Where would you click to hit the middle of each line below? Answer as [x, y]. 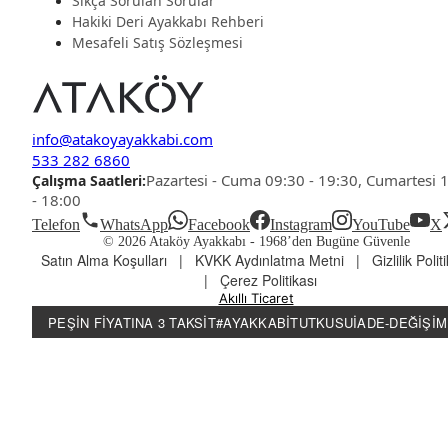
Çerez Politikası [268, 280]
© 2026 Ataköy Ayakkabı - [180, 242]
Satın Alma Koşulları [104, 260]
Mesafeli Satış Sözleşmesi [157, 43]
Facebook [219, 225]
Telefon [56, 225]
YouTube [381, 225]
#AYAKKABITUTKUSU [284, 322]
